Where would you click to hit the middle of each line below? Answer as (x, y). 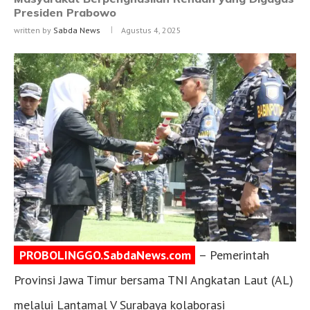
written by (34, 30)
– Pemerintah (232, 255)
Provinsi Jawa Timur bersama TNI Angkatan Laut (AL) (154, 280)
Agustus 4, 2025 (151, 30)
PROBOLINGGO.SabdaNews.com (105, 255)
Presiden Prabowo (65, 13)
